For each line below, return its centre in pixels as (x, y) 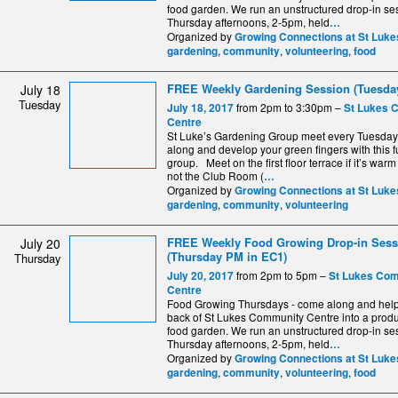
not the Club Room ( (215, 175)
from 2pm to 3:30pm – (289, 107)
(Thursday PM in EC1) (227, 256)
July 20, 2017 (200, 275)
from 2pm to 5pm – (281, 275)
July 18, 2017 (200, 107)
